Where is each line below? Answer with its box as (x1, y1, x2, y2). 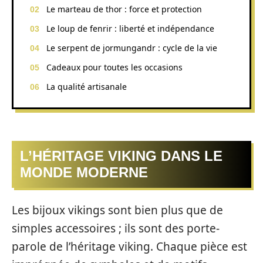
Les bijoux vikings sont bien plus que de (12, 202, 223, 218)
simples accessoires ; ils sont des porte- (12, 220, 220, 236)
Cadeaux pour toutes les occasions (46, 61, 183, 73)
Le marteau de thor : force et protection (46, 3, 202, 15)
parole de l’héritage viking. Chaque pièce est (12, 238, 247, 254)
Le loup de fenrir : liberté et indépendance (46, 22, 214, 34)
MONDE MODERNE (20, 164, 148, 180)
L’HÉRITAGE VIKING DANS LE (20, 148, 222, 164)
